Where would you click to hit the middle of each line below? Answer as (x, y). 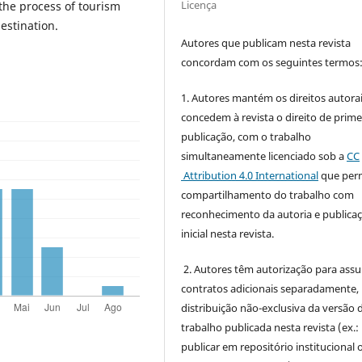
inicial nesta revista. (228, 233)
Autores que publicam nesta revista (266, 42)
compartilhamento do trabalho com (268, 194)
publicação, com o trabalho (246, 136)
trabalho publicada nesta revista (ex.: (270, 327)
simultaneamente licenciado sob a (264, 156)
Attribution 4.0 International (250, 175)
